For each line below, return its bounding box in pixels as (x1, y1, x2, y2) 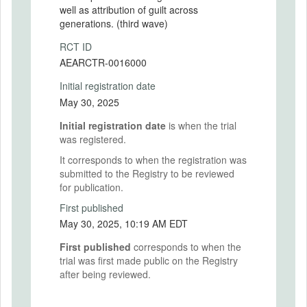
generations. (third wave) (60, 16, 168, 30)
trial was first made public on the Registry (60, 254, 238, 267)
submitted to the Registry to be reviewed (60, 166, 234, 180)
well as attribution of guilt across (60, 2, 198, 16)
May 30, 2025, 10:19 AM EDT (60, 217, 188, 230)
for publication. (60, 180, 123, 194)
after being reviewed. (60, 267, 151, 281)
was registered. (60, 132, 126, 146)
